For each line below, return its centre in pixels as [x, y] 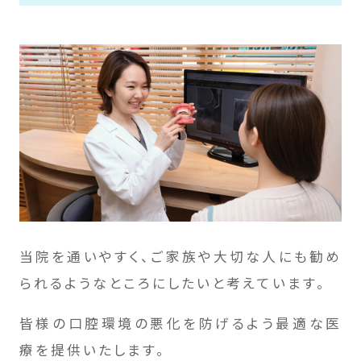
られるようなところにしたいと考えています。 [172, 282]
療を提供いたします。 [92, 349]
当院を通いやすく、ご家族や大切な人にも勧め [180, 256]
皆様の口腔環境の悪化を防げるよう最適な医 [180, 323]
